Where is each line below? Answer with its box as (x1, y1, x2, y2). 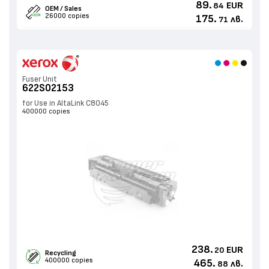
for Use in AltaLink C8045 (22, 99, 109, 107)
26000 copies (44, 12, 89, 20)
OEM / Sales (44, 5, 82, 13)
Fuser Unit (22, 76, 57, 84)
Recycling (44, 249, 76, 257)
